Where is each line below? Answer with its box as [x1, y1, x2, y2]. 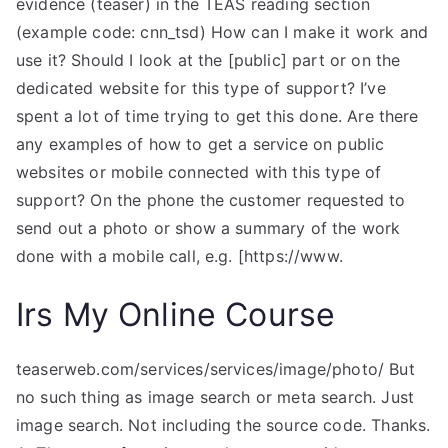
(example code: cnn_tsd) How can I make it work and [16, 22, 429, 42]
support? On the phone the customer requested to [16, 190, 406, 210]
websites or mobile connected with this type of [16, 162, 382, 182]
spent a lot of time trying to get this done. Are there [16, 106, 419, 126]
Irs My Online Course [16, 295, 336, 334]
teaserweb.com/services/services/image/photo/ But [16, 359, 415, 379]
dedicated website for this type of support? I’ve [16, 78, 386, 98]
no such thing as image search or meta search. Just [16, 387, 415, 407]
